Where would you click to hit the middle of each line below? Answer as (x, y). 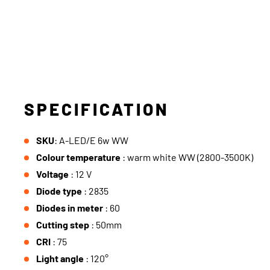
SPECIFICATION (97, 109)
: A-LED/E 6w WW (91, 140)
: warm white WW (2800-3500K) (188, 157)
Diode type (60, 191)
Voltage (53, 174)
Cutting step (64, 224)
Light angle (61, 258)
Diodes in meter (71, 208)
